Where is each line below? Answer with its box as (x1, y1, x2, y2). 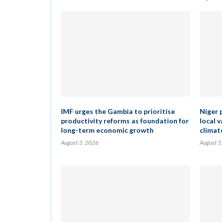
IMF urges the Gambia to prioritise (61, 107, 175, 115)
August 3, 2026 (61, 139, 99, 146)
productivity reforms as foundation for (61, 116, 189, 125)
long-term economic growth (61, 126, 154, 134)
